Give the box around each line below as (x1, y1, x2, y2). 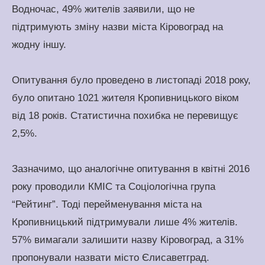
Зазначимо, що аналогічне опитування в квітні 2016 (12, 163, 250, 174)
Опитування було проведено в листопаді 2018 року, (12, 75, 251, 86)
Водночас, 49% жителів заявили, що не (12, 4, 195, 15)
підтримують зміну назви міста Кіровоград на (12, 21, 223, 33)
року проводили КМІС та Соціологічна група (12, 181, 215, 192)
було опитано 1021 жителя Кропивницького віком (12, 92, 239, 104)
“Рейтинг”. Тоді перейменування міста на (12, 199, 202, 210)
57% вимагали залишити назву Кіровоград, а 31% (12, 234, 244, 245)
